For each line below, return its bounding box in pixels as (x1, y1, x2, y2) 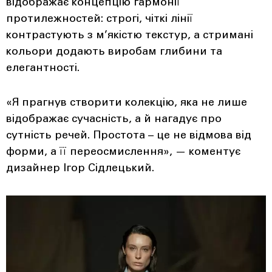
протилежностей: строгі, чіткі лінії (6, 13, 193, 25)
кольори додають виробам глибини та (6, 46, 222, 58)
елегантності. (6, 63, 80, 74)
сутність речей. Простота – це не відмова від (6, 130, 251, 141)
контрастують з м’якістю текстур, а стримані (6, 30, 253, 41)
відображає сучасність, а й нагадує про (6, 114, 222, 125)
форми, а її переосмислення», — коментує (6, 146, 240, 158)
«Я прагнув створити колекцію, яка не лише (6, 97, 247, 109)
